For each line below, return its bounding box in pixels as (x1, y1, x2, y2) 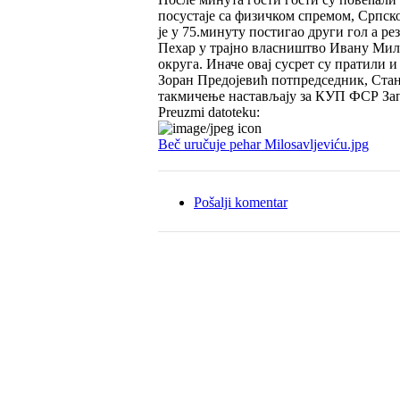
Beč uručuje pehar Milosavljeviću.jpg (158, 136, 369, 152)
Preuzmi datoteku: (158, 104, 263, 120)
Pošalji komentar (194, 194, 287, 210)
